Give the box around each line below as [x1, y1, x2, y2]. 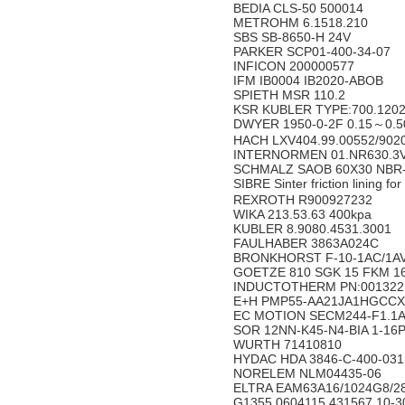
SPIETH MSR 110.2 [233, 88, 349, 102]
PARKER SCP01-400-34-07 [233, 44, 394, 59]
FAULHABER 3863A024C [233, 236, 382, 250]
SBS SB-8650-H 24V [233, 30, 354, 44]
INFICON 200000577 [233, 59, 358, 73]
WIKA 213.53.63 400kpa [233, 207, 375, 221]
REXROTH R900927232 [233, 193, 376, 207]
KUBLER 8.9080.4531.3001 [233, 221, 395, 236]
